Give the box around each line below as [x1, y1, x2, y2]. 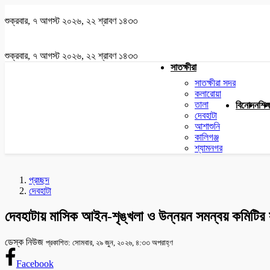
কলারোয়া [195, 89, 221, 99]
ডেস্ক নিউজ [5, 236, 46, 247]
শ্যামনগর [195, 143, 222, 153]
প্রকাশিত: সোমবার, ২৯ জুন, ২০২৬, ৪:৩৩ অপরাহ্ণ [46, 237, 173, 247]
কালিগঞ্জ [195, 132, 219, 142]
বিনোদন [236, 100, 259, 110]
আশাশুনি [195, 121, 220, 131]
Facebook [16, 258, 54, 269]
